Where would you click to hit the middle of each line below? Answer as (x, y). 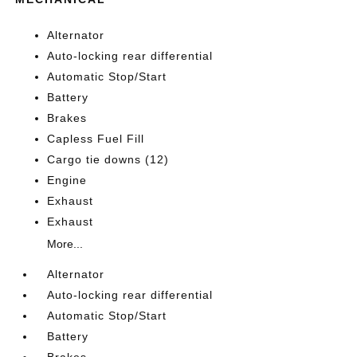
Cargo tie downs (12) (108, 159)
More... (65, 243)
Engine (67, 180)
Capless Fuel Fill (96, 138)
